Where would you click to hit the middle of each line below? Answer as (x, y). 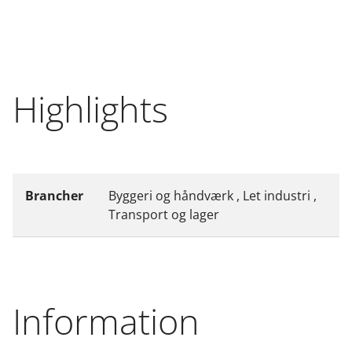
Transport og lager (164, 214)
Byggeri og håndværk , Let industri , (213, 195)
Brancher (54, 195)
